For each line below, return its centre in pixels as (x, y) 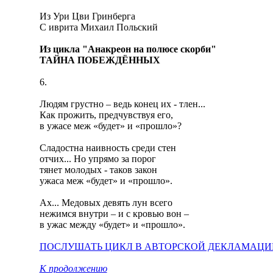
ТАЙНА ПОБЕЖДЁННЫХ (100, 60)
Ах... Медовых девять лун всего (106, 203)
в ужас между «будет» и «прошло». (112, 225)
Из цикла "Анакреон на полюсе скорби (125, 49)
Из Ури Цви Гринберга (87, 16)
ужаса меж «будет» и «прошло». (106, 181)
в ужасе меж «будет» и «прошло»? (110, 126)
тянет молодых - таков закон (98, 170)
